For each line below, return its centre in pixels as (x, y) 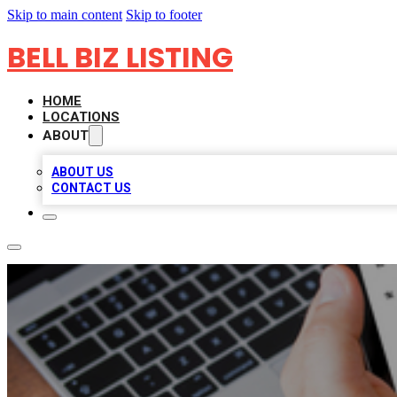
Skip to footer (164, 15)
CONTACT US (91, 188)
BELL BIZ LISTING (120, 57)
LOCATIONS (81, 117)
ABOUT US (82, 172)
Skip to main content (65, 15)
